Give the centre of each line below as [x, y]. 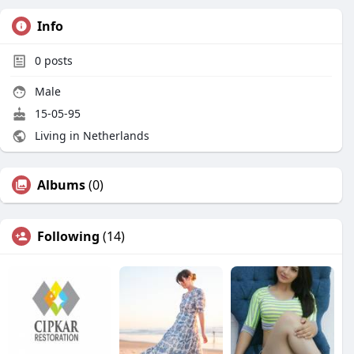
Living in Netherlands [90, 136]
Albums [61, 185]
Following [68, 236]
